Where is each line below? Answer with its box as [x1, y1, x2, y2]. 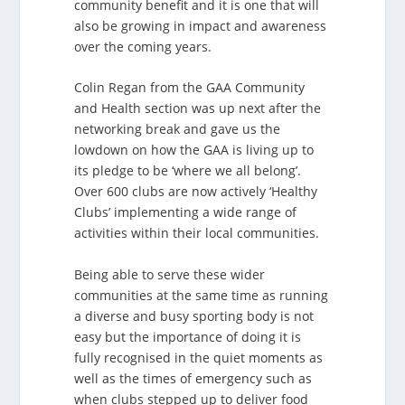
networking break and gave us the [74, 120, 281, 138]
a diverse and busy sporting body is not [74, 306, 315, 325]
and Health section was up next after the [74, 99, 322, 118]
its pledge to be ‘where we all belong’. [74, 162, 302, 180]
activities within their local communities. [74, 224, 320, 242]
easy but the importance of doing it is [74, 327, 302, 345]
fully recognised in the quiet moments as [74, 348, 324, 366]
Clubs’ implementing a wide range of [74, 203, 297, 221]
